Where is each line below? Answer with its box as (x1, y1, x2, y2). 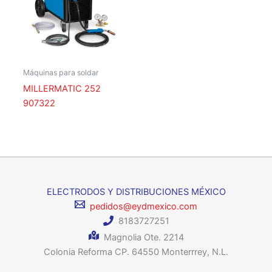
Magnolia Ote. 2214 (98, 232, 184, 243)
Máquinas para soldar (22, 67, 99, 77)
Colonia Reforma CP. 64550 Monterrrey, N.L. (44, 246, 228, 258)
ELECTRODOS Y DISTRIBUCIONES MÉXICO (46, 186, 226, 197)
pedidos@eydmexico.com (85, 200, 197, 212)
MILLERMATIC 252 (22, 83, 101, 94)
